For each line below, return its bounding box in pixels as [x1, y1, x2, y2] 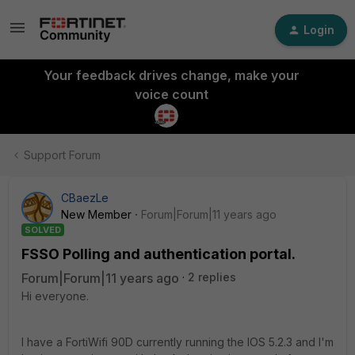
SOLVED [25, 224, 61, 235]
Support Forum [24, 148, 101, 162]
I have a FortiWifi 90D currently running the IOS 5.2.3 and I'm [21, 335, 334, 349]
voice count [134, 86, 208, 102]
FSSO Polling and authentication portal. [21, 246, 296, 262]
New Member [61, 208, 132, 221]
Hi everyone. [21, 289, 89, 303]
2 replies [188, 270, 236, 284]
